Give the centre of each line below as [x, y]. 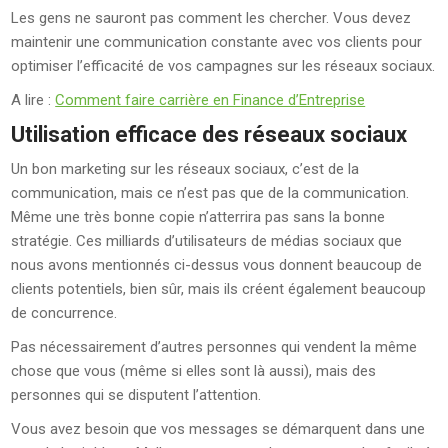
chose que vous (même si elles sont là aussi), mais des [194, 371]
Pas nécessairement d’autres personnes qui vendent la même [214, 347]
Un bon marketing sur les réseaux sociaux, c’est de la [185, 169]
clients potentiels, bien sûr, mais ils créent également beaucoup [219, 289]
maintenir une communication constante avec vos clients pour [217, 42]
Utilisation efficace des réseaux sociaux [209, 134]
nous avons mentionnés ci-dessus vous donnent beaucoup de [217, 265]
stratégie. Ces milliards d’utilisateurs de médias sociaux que [207, 241]
